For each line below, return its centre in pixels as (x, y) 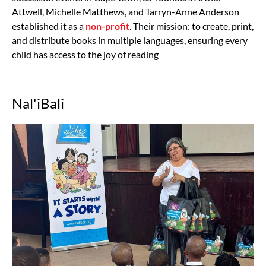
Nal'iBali (38, 103)
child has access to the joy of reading (85, 54)
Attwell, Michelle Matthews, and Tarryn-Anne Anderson (126, 11)
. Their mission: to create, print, (191, 26)
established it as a (49, 26)
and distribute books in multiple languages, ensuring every (130, 40)
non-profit (107, 26)
